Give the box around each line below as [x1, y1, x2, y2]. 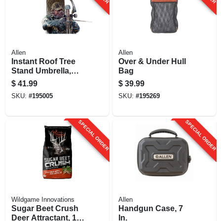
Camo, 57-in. [11, 75, 58, 84]
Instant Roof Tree [11, 57, 75, 66]
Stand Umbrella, [11, 66, 71, 75]
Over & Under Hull [118, 57, 186, 66]
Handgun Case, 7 [118, 204, 183, 213]
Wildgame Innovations [11, 196, 74, 203]
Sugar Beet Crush [11, 204, 78, 213]
